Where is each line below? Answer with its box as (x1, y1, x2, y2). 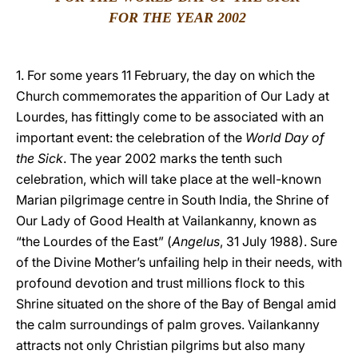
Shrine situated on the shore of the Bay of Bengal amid (16, 296, 336, 312)
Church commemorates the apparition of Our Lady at (16, 88, 329, 104)
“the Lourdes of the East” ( (16, 233, 172, 249)
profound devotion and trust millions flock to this (16, 275, 304, 291)
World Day (245, 129, 308, 145)
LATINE (253, 19, 295, 34)
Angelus (172, 233, 220, 249)
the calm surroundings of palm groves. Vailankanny (16, 316, 320, 332)
